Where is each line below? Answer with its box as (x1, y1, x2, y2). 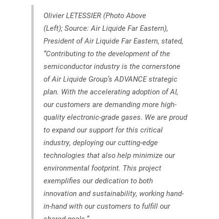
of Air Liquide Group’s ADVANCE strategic (44, 73, 177, 84)
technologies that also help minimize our (44, 150, 175, 160)
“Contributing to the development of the (44, 48, 170, 58)
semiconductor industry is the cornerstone (44, 61, 180, 71)
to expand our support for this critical (44, 124, 163, 134)
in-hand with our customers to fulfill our (44, 200, 170, 211)
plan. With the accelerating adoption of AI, (44, 86, 178, 96)
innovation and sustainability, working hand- (44, 188, 184, 198)
